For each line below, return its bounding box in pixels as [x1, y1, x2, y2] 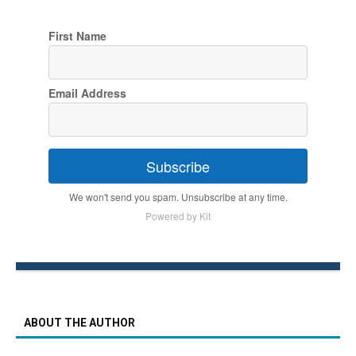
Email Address [48, 85, 126, 102]
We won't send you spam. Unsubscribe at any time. [68, 190, 288, 204]
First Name [48, 28, 106, 44]
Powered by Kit [145, 209, 211, 223]
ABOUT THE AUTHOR [24, 316, 135, 330]
